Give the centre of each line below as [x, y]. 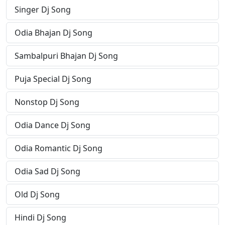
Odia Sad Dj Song [47, 172]
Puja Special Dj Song [53, 79]
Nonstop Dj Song [47, 102]
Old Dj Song [37, 195]
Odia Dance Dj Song [52, 125]
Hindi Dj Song [40, 218]
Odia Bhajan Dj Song [53, 33]
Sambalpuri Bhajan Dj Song [66, 56]
